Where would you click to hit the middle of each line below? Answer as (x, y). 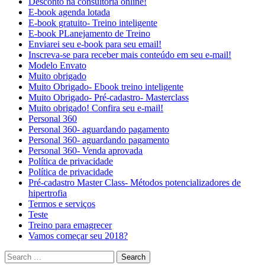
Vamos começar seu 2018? (78, 236)
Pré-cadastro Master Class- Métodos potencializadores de (135, 183)
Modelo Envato (57, 66)
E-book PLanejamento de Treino (89, 34)
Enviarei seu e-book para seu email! (95, 44)
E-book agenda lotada (69, 12)
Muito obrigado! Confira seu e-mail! (96, 108)
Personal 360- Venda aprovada (85, 151)
